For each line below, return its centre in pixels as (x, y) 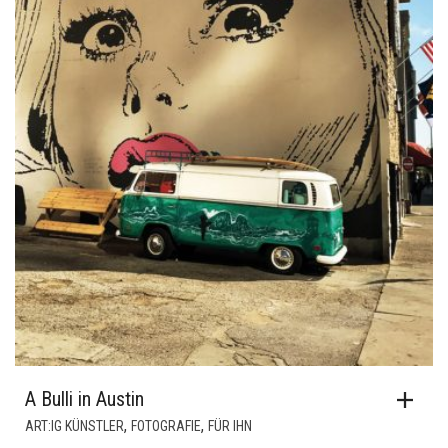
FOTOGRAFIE (166, 426)
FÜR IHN (230, 426)
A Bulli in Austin (84, 399)
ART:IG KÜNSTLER (74, 426)
